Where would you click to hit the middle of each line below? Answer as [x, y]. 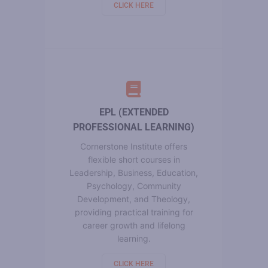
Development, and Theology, [134, 199]
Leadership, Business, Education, [134, 172]
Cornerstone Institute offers [134, 146]
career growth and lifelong [134, 225]
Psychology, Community [134, 185]
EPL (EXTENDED [134, 112]
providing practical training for [134, 212]
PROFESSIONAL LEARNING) [134, 127]
